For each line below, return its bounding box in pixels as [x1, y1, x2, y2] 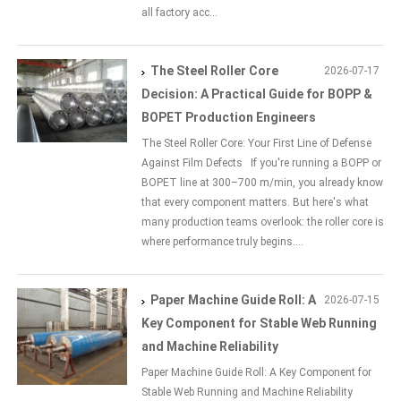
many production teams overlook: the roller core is [141, 216, 385, 229]
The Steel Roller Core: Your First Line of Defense [141, 137, 372, 150]
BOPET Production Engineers [141, 110, 317, 125]
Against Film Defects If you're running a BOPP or [141, 157, 382, 170]
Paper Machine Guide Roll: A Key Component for [141, 366, 372, 380]
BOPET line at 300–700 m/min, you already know [141, 176, 384, 190]
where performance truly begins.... [141, 235, 304, 249]
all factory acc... [141, 6, 218, 20]
